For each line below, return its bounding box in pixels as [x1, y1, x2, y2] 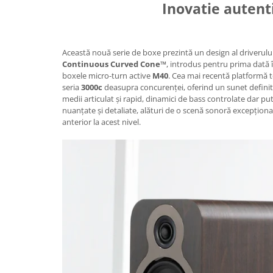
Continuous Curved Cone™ [62, 58, 166, 69]
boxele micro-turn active [62, 69, 152, 81]
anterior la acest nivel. [62, 116, 141, 127]
